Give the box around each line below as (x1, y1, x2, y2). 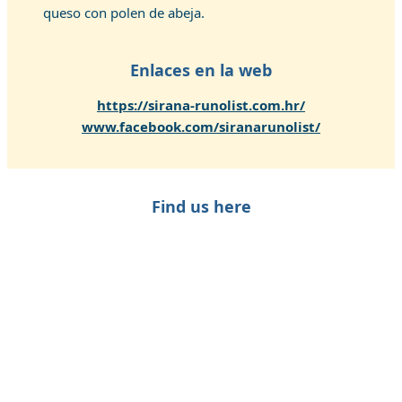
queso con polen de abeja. (43, 4, 205, 22)
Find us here (151, 196, 251, 217)
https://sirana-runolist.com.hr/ (97, 96, 305, 114)
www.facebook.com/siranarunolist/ (82, 118, 320, 135)
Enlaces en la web (130, 59, 272, 81)
